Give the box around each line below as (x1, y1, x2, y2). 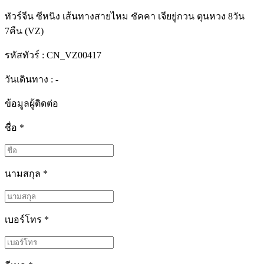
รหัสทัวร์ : (5, 50, 44, 60)
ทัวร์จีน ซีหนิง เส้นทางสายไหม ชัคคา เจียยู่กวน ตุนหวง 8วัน (5, 11, 245, 21)
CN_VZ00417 (44, 50, 101, 60)
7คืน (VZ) (5, 26, 44, 36)
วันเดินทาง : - (5, 74, 58, 84)
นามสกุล (5, 169, 43, 179)
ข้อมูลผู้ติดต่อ (5, 98, 58, 108)
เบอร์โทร (5, 214, 44, 225)
